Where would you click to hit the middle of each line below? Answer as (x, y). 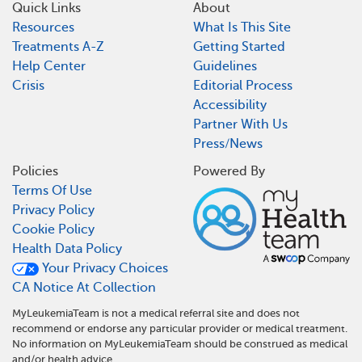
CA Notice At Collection (84, 287)
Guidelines (225, 67)
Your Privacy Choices (104, 268)
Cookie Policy (53, 229)
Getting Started (239, 47)
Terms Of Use (52, 190)
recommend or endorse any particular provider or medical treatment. (180, 328)
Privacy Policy (53, 210)
